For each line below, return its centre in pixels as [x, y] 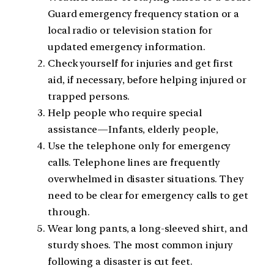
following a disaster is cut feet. [120, 261]
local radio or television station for [130, 30]
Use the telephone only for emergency [139, 146]
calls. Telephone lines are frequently [134, 162]
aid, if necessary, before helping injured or [147, 80]
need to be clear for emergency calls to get [148, 195]
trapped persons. [89, 96]
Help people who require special [125, 113]
